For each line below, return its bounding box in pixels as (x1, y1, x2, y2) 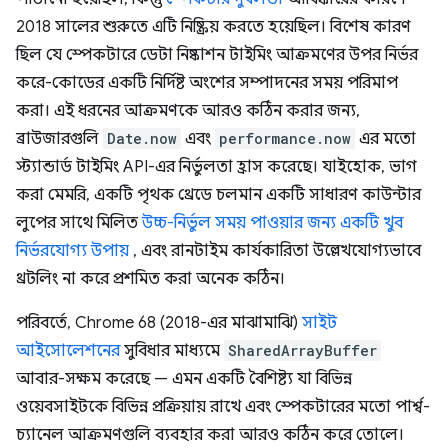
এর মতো (355, 129, 416, 149)
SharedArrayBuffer (228, 341, 377, 360)
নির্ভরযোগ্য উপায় (16, 241, 129, 261)
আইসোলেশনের (16, 341, 120, 361)
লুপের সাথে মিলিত (16, 213, 142, 233)
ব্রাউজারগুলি (16, 129, 103, 149)
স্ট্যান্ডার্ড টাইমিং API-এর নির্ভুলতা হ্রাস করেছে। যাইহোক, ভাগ (16, 157, 417, 177)
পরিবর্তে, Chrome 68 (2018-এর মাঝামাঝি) (16, 313, 302, 333)
